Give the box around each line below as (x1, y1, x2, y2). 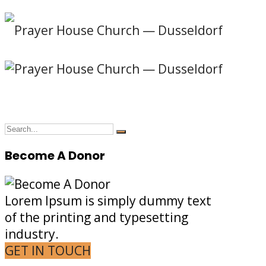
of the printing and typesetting (5, 209, 188, 226)
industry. (5, 226, 59, 242)
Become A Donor (5, 147, 105, 164)
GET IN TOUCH (5, 242, 91, 259)
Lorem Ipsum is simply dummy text (5, 192, 211, 209)
